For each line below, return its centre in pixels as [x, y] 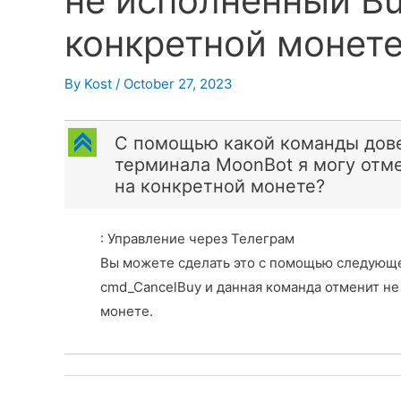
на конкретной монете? [220, 186]
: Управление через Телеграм [197, 239]
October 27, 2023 [178, 84]
